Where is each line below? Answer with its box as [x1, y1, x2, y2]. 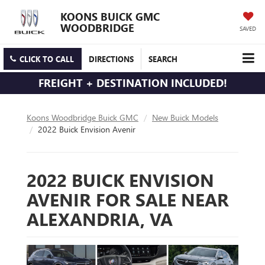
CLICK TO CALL [20, 54, 74, 64]
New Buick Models [152, 112, 218, 124]
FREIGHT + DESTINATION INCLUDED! [38, 76, 227, 91]
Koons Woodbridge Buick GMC [27, 112, 138, 124]
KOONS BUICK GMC [60, 9, 160, 24]
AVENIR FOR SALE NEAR [27, 188, 229, 212]
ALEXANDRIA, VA [27, 207, 173, 231]
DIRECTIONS [89, 54, 134, 64]
